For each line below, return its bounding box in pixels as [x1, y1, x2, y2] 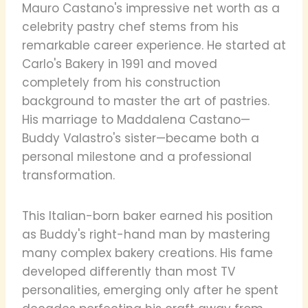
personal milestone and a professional [22, 148, 252, 165]
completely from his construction [22, 74, 221, 91]
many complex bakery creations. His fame [22, 244, 273, 261]
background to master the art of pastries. [22, 92, 269, 109]
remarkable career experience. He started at [22, 36, 286, 54]
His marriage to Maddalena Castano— [22, 111, 250, 128]
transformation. [22, 166, 115, 184]
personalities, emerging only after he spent [22, 281, 278, 298]
